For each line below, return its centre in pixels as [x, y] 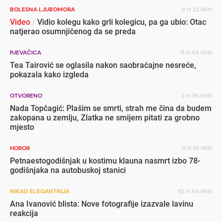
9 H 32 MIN [197, 9]
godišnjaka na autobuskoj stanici [68, 170]
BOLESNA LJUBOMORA [42, 9]
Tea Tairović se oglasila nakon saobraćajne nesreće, [103, 65]
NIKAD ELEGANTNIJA [40, 191]
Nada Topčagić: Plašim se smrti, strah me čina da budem [111, 108]
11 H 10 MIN [197, 148]
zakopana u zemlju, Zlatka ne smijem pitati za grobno [105, 117]
